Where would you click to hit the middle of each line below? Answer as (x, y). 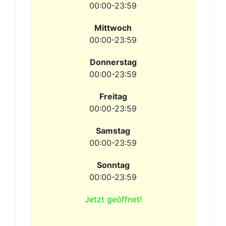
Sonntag (113, 165)
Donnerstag (113, 62)
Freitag (113, 96)
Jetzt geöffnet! (113, 199)
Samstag (113, 131)
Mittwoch (113, 28)
